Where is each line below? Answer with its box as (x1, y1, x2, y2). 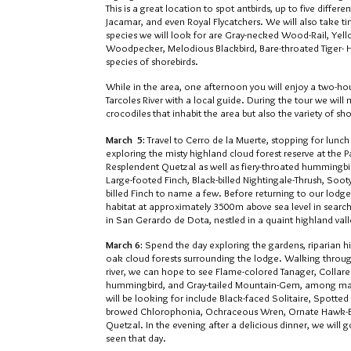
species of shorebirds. (106, 55, 198, 67)
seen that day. (106, 331, 166, 344)
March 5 (106, 133, 143, 146)
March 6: (106, 238, 145, 251)
